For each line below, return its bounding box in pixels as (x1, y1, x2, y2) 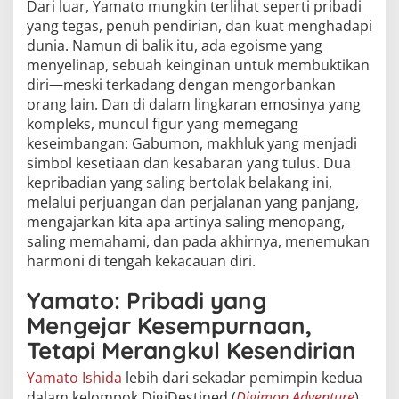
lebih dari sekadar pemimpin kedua (122, 368, 362, 387)
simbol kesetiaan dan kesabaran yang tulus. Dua (27, 153, 351, 173)
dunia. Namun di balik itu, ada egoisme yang (27, 36, 322, 55)
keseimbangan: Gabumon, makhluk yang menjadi (27, 134, 357, 153)
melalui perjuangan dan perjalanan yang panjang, (27, 192, 359, 212)
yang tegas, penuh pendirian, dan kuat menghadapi (27, 16, 372, 36)
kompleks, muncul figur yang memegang (27, 114, 298, 134)
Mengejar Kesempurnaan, (27, 311, 312, 340)
